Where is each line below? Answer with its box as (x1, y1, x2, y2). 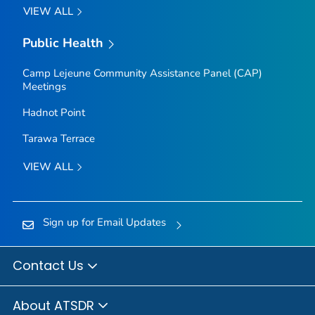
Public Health (22, 34, 104, 52)
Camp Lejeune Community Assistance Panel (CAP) (22, 66, 262, 81)
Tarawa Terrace (22, 131, 95, 146)
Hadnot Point (22, 105, 85, 120)
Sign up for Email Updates (42, 215, 166, 230)
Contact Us (13, 257, 87, 275)
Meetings (22, 79, 66, 94)
